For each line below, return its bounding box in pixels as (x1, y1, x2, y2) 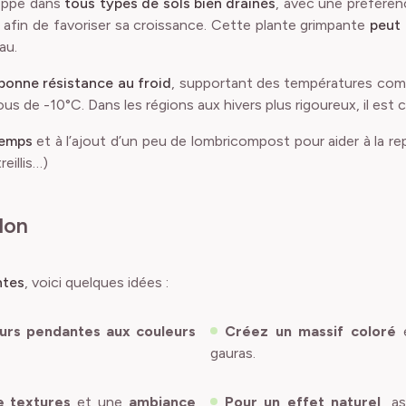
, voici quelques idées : (24, 274, 169, 291)
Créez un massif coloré (225, 323, 396, 340)
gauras (210, 344, 253, 362)
